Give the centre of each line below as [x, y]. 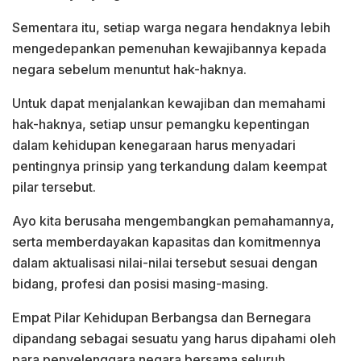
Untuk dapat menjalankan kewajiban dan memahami [169, 103]
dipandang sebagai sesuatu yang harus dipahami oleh [174, 338]
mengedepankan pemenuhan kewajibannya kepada [169, 48]
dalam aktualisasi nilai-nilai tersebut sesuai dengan [165, 262]
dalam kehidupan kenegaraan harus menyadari [154, 145]
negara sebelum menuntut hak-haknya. [129, 69]
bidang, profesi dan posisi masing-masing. [140, 283]
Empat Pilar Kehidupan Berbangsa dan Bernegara [162, 317]
